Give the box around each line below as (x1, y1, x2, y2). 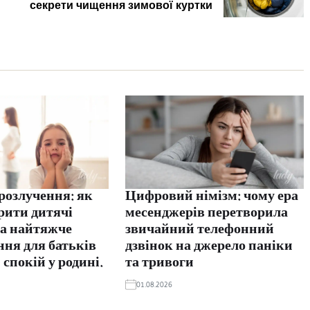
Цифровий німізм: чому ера (125, 185, 298, 210)
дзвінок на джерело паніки (125, 235, 293, 259)
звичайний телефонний (125, 219, 274, 243)
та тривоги (125, 252, 194, 276)
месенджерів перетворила (125, 202, 288, 226)
